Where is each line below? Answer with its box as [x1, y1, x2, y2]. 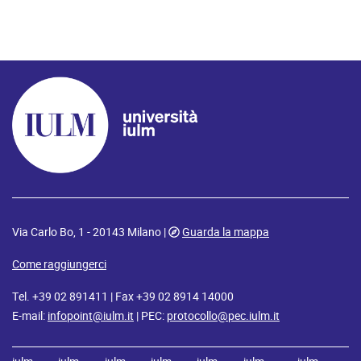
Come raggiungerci [12, 255, 106, 272]
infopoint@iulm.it [48, 307, 134, 324]
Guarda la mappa [182, 223, 269, 240]
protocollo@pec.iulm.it [167, 307, 280, 324]
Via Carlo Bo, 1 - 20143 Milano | [12, 223, 168, 240]
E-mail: [12, 307, 48, 324]
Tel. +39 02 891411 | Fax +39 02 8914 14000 [12, 288, 234, 305]
